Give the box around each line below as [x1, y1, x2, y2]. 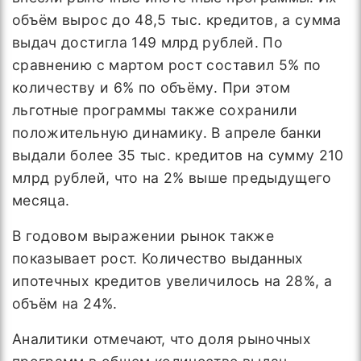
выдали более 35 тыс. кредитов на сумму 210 [12, 147, 344, 164]
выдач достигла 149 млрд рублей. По [12, 34, 283, 51]
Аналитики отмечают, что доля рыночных [12, 330, 312, 347]
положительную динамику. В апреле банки [12, 124, 322, 141]
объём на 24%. [12, 295, 118, 312]
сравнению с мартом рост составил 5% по [12, 56, 322, 73]
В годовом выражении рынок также [12, 227, 274, 244]
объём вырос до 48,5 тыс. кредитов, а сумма [12, 11, 342, 28]
